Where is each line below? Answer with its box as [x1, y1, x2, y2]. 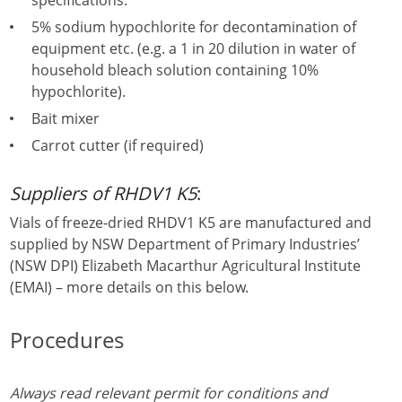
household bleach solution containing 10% [31, 60, 319, 80]
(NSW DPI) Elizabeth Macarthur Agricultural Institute [10, 256, 361, 275]
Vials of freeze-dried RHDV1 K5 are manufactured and [10, 213, 371, 232]
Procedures [10, 325, 124, 354]
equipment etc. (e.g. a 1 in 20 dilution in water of [31, 39, 355, 58]
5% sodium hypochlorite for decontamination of [31, 17, 356, 37]
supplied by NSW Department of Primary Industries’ [10, 234, 360, 254]
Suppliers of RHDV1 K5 [10, 181, 197, 205]
